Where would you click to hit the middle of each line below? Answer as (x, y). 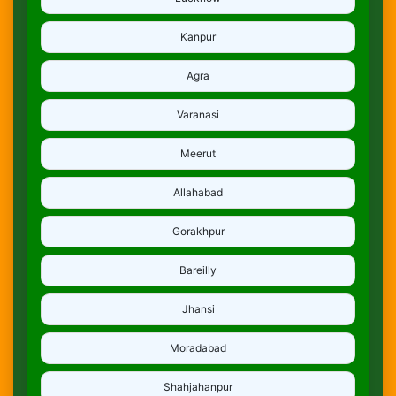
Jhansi (198, 308)
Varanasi (198, 114)
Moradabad (198, 347)
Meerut (198, 153)
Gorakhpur (198, 231)
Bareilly (198, 270)
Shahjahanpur (198, 386)
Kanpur (198, 36)
